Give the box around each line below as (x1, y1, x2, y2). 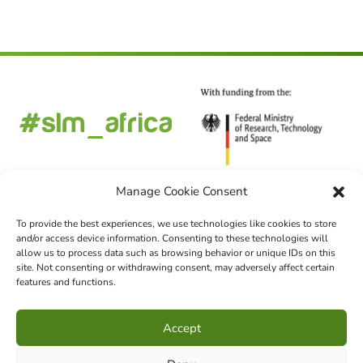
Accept (162, 319, 201, 336)
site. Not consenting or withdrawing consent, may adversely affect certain (16, 261, 335, 274)
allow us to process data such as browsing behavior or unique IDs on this (16, 246, 335, 259)
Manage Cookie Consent (116, 183, 247, 199)
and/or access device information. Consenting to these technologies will (16, 232, 328, 245)
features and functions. (16, 275, 116, 288)
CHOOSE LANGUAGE (99, 294, 264, 317)
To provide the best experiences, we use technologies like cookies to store (16, 217, 336, 230)
